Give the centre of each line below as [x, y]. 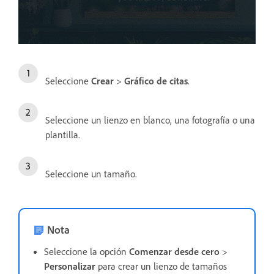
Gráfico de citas [156, 80]
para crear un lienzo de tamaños [161, 266]
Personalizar [70, 266]
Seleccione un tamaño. [91, 173]
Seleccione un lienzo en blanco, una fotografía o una [150, 120]
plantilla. [63, 134]
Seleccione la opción [87, 251]
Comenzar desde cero [174, 251]
